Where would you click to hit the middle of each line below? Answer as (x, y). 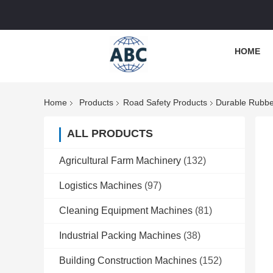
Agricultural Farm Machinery (120, 161)
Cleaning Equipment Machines (126, 211)
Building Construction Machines (128, 261)
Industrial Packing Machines (120, 236)
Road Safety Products (165, 103)
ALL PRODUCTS (110, 134)
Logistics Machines (101, 186)
